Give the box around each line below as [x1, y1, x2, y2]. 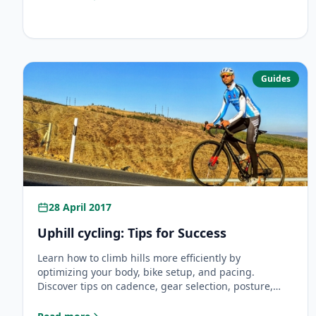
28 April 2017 [49, 200, 111, 214]
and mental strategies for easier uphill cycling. [37, 293, 259, 307]
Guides [261, 73, 291, 85]
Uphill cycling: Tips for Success [37, 224, 226, 241]
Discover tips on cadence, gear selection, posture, [37, 279, 273, 293]
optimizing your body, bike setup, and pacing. [37, 265, 255, 279]
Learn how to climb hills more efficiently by [37, 251, 241, 265]
